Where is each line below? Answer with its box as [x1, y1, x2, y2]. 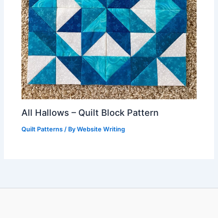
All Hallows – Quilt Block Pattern [21, 107, 159, 118]
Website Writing [77, 126, 126, 133]
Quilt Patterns [21, 126, 63, 133]
